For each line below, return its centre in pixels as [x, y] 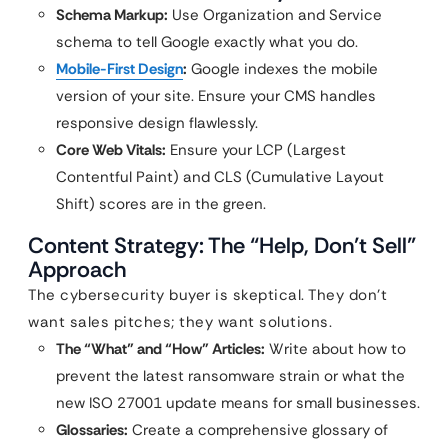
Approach [77, 269]
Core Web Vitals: [111, 150]
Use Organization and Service [275, 15]
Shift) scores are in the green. [161, 204]
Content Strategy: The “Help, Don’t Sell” [222, 245]
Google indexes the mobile [282, 69]
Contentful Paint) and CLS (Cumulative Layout [220, 177]
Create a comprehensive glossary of [258, 430]
